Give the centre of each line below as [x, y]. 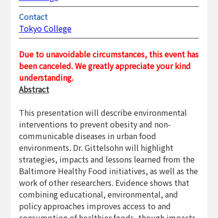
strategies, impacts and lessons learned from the [107, 159]
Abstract [34, 89]
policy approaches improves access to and [95, 206]
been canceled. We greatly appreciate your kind [105, 65]
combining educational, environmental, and [98, 194]
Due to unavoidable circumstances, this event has [109, 54]
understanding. [46, 77]
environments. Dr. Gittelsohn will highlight [96, 147]
